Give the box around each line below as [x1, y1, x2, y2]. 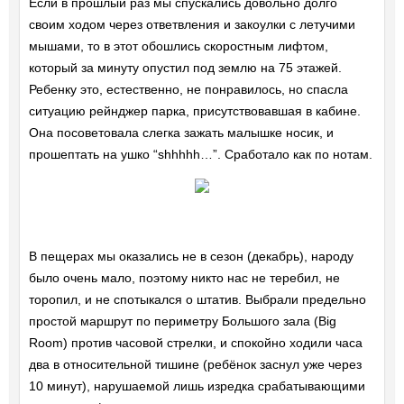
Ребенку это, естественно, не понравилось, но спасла [28, 82, 348, 97]
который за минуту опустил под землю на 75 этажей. [28, 60, 342, 76]
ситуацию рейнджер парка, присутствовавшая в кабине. [28, 104, 361, 119]
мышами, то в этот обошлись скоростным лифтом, [28, 39, 328, 54]
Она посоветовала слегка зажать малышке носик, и [28, 125, 334, 141]
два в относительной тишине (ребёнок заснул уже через [28, 357, 362, 372]
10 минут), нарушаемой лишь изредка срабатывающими [28, 379, 365, 394]
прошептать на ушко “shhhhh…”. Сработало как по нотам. [28, 147, 372, 162]
